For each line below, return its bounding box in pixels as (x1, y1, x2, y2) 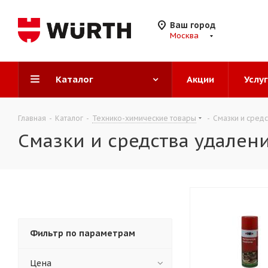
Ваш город (170, 20, 215, 31)
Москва (170, 31, 199, 41)
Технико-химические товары (92, 114, 196, 123)
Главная (18, 114, 46, 123)
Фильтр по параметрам (30, 228, 135, 239)
